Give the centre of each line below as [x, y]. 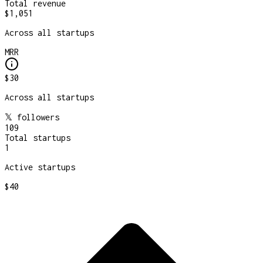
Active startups [40, 167]
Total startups [38, 137]
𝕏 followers [32, 117]
